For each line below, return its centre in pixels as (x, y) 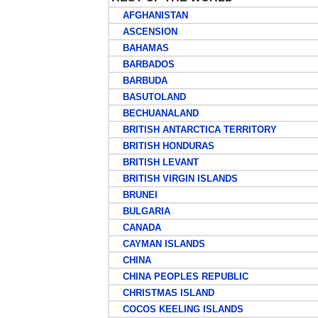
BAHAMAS (140, 48)
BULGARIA (141, 211)
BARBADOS (143, 64)
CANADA (136, 227)
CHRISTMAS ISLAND (163, 293)
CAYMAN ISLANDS (158, 244)
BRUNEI (134, 195)
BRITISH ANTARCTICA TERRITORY (194, 130)
